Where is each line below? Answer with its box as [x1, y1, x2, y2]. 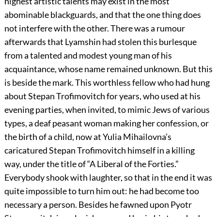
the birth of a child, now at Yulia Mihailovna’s [4, 131, 171, 142]
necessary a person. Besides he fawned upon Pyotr [4, 199, 192, 210]
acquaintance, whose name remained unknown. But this [4, 63, 213, 75]
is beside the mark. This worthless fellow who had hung [4, 77, 210, 88]
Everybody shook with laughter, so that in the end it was [4, 172, 212, 183]
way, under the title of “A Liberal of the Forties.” [4, 158, 179, 170]
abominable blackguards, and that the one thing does [4, 9, 201, 20]
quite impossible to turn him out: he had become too [4, 186, 199, 197]
